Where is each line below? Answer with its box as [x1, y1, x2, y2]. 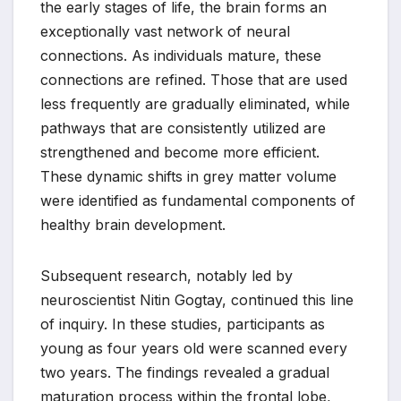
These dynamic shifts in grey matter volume [40, 167, 337, 186]
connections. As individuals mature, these [40, 47, 321, 65]
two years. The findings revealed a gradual [40, 363, 329, 382]
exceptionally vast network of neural [40, 22, 290, 41]
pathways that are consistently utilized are [40, 119, 326, 138]
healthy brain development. [40, 216, 226, 235]
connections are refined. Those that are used [40, 71, 347, 90]
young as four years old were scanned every [40, 339, 347, 358]
